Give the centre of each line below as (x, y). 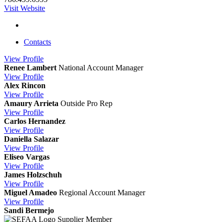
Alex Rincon (25, 86)
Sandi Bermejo (29, 211)
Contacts (37, 42)
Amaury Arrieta (31, 104)
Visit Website (25, 8)
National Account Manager (101, 68)
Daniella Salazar (31, 139)
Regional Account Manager (102, 193)
